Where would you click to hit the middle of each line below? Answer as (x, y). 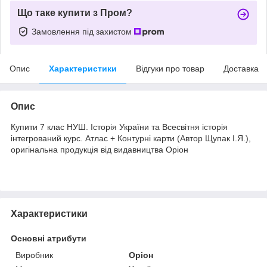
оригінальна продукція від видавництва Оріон (100, 149)
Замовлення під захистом (83, 31)
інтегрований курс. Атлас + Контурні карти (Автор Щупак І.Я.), (131, 138)
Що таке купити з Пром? (75, 13)
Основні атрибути (49, 238)
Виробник (34, 255)
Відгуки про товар (170, 68)
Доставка (241, 68)
